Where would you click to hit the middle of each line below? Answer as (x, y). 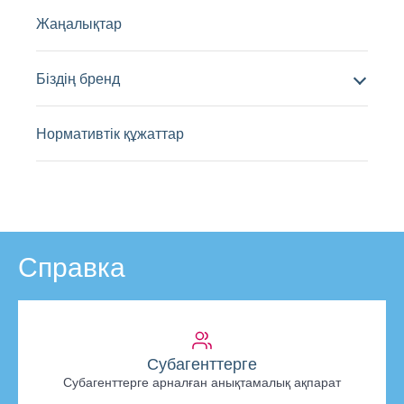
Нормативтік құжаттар (110, 133)
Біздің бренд (78, 78)
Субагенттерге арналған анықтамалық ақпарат (202, 381)
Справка (72, 266)
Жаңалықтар (79, 23)
